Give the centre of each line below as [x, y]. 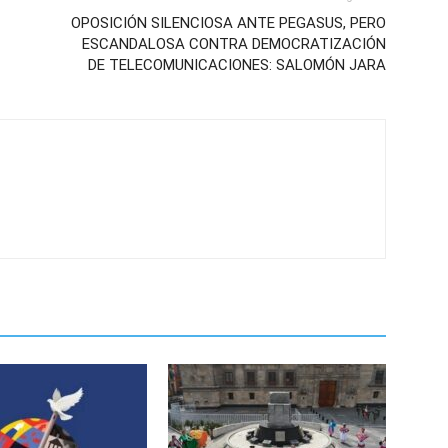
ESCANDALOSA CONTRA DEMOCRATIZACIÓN [234, 44]
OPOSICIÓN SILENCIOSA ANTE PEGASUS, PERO [228, 23]
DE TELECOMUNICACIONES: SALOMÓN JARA [237, 65]
